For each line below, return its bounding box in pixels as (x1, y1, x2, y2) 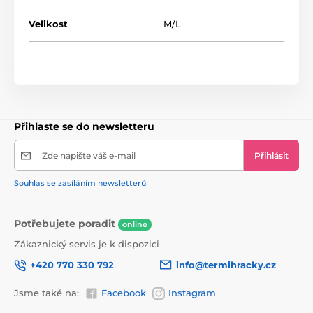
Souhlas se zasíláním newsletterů (14, 178, 146, 189)
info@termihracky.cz (176, 259, 276, 271)
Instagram (168, 287, 216, 299)
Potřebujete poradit (14, 217, 118, 231)
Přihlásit (254, 150, 289, 161)
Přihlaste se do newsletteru (14, 120, 154, 133)
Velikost (29, 18, 68, 30)
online (122, 219, 147, 229)
